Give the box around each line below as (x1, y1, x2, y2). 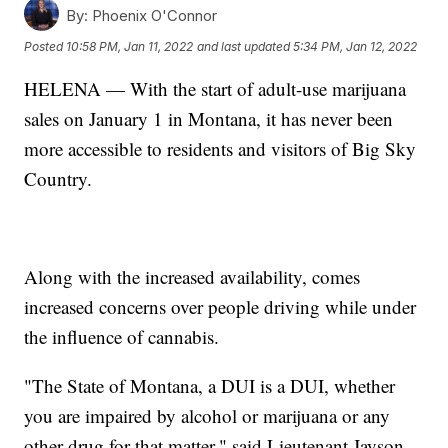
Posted (24, 39, 67, 55)
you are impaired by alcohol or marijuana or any (24, 402, 391, 428)
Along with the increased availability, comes (24, 263, 361, 289)
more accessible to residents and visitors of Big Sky (24, 135, 417, 161)
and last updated (197, 39, 291, 55)
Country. (24, 165, 93, 191)
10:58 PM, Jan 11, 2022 (66, 39, 194, 55)
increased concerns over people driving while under (24, 293, 417, 319)
